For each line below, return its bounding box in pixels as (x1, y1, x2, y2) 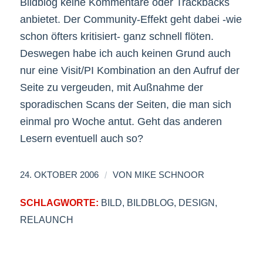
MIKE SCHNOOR (134, 170, 204, 180)
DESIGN (178, 197, 215, 208)
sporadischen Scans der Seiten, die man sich (19, 98, 231, 110)
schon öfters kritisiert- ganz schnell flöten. (19, 30, 214, 42)
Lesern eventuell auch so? (19, 132, 143, 144)
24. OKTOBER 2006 (19, 170, 99, 180)
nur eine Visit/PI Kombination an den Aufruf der (19, 64, 240, 76)
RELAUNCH (19, 214, 73, 225)
